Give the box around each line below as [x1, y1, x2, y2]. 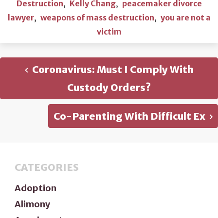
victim [96, 26, 122, 36]
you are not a [160, 12, 211, 22]
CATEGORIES [15, 161, 79, 173]
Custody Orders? [67, 81, 151, 93]
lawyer [7, 12, 34, 22]
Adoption [15, 182, 56, 194]
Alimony [15, 198, 50, 210]
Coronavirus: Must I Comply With [30, 63, 194, 75]
